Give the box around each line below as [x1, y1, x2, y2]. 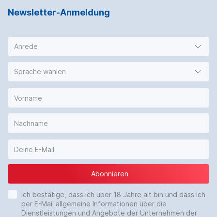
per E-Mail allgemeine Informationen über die [21, 200, 167, 208]
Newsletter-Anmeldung [8, 7, 110, 18]
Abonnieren [91, 170, 128, 178]
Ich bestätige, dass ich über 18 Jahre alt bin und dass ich [21, 190, 205, 199]
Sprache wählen [14, 67, 66, 76]
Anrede [14, 42, 38, 51]
